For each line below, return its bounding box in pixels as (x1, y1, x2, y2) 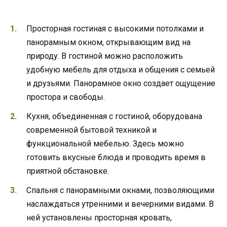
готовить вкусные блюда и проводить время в (26, 153, 206, 163)
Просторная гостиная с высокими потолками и (26, 24, 204, 34)
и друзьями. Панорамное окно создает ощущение (26, 79, 215, 89)
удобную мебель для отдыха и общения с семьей (26, 65, 215, 75)
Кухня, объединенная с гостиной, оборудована (26, 111, 202, 122)
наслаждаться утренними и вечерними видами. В (26, 199, 214, 209)
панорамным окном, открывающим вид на (26, 37, 191, 48)
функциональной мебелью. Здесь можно (26, 139, 184, 149)
